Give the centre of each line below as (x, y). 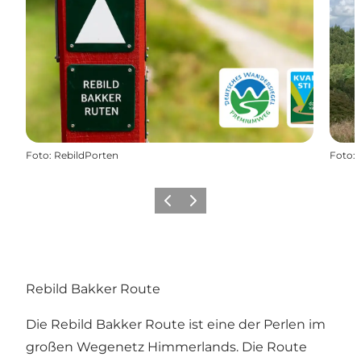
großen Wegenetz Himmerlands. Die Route (166, 347)
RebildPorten (86, 155)
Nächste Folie (217, 205)
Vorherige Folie (195, 205)
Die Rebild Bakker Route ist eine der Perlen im (176, 325)
